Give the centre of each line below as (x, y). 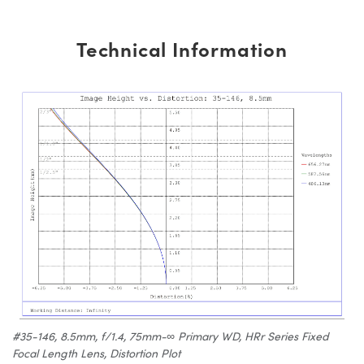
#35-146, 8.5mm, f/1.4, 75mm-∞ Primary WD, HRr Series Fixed (171, 336)
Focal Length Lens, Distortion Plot (96, 353)
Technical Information (182, 48)
